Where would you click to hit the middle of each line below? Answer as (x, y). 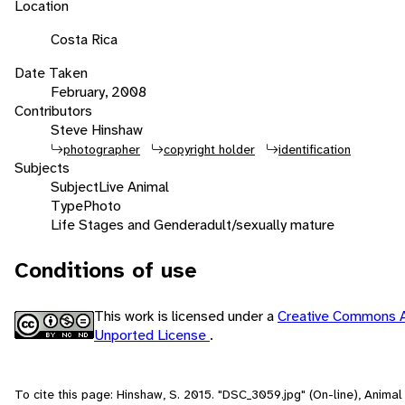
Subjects (42, 167)
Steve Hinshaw (97, 129)
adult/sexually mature (267, 224)
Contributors (53, 110)
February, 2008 (99, 91)
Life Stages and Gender (125, 224)
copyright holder (209, 149)
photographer (102, 149)
